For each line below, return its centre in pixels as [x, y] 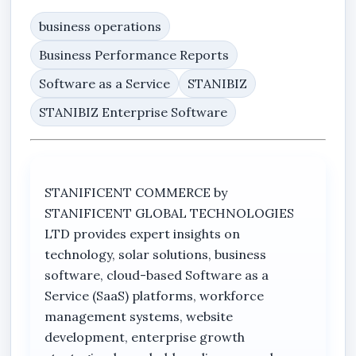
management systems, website [139, 316]
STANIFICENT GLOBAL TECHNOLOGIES [170, 213]
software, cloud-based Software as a [157, 275]
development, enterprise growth [145, 337]
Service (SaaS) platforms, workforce [155, 295]
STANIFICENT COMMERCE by [136, 192]
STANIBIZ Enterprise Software [133, 112]
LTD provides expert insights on [143, 233]
